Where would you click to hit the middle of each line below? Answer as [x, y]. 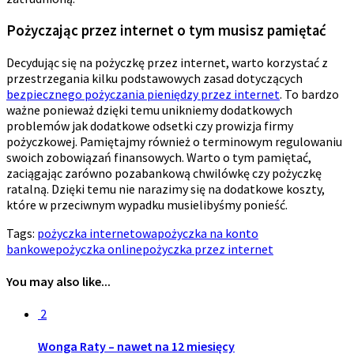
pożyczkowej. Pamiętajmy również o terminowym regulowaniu [174, 141]
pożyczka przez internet [208, 249]
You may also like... [58, 281]
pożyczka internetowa [97, 233]
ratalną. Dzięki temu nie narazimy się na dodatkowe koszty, [166, 188]
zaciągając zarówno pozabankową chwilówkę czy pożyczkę [164, 173]
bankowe [31, 249]
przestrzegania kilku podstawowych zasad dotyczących [154, 78]
